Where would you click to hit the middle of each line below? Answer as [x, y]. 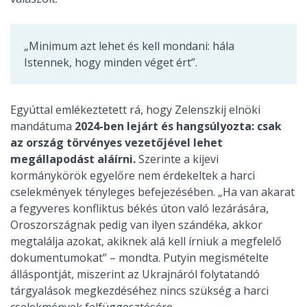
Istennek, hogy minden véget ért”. [111, 63]
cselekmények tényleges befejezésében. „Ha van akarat [152, 192]
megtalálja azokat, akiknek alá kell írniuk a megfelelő [146, 242]
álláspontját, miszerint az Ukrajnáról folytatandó [135, 274]
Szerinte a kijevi [179, 159]
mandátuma [42, 126]
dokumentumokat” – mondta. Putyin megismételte [139, 258]
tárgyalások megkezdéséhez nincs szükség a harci [139, 291]
